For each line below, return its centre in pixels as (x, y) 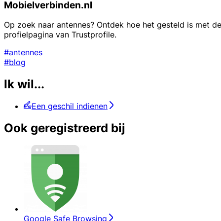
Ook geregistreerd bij (65, 128)
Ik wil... (24, 84)
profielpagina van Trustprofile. (60, 35)
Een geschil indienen (70, 106)
